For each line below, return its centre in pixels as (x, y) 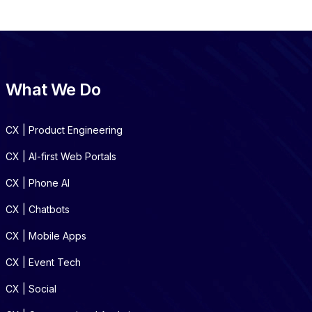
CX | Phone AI (38, 183)
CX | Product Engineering (64, 130)
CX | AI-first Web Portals (61, 156)
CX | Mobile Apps (46, 236)
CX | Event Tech (43, 262)
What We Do (53, 89)
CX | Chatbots (38, 209)
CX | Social (31, 289)
